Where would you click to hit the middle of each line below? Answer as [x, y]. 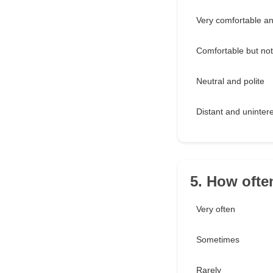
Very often [216, 209]
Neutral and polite [230, 81]
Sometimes [218, 240]
